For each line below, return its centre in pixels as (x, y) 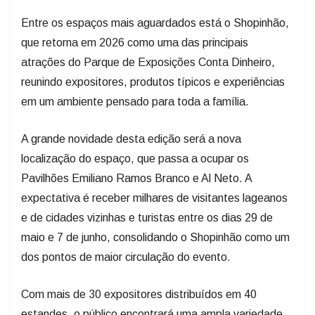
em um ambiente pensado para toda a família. (135, 77)
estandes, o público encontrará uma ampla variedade (152, 290)
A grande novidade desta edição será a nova (131, 115)
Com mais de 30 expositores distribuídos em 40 (139, 270)
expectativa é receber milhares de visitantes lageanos (154, 174)
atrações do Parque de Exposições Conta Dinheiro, (148, 38)
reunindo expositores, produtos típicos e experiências (153, 58)
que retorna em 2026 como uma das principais (135, 18)
